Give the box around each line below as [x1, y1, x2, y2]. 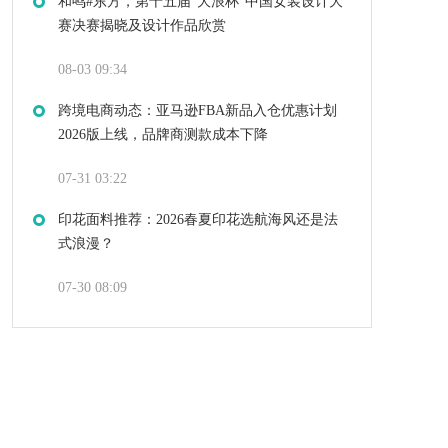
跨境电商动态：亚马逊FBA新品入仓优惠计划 [58, 103, 337, 119]
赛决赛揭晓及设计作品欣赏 [58, 18, 226, 34]
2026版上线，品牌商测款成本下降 [58, 127, 268, 143]
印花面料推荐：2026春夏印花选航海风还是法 [58, 212, 338, 228]
